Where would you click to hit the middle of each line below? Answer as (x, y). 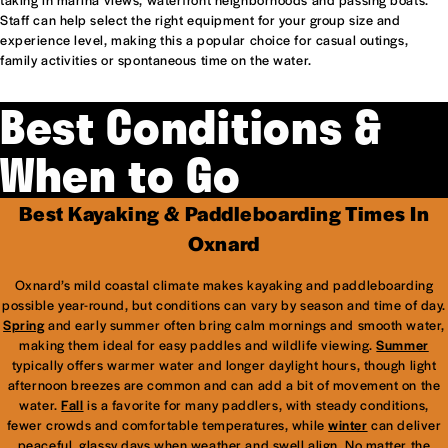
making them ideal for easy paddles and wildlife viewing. (198, 345)
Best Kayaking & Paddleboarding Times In (224, 213)
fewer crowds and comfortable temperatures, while (167, 425)
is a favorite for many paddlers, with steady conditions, (256, 405)
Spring (24, 325)
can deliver (404, 425)
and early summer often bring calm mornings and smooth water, (244, 325)
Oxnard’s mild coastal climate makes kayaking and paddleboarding (224, 285)
